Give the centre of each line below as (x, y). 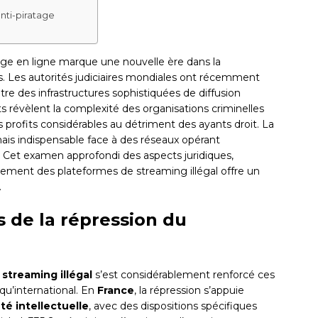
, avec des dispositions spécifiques (173, 306)
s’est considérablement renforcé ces (183, 275)
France (116, 291)
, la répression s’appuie (189, 291)
